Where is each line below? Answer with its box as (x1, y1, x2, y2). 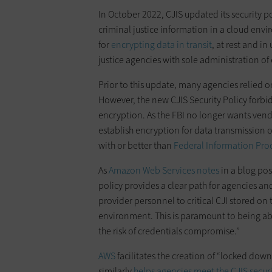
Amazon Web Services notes (109, 164, 219, 177)
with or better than (98, 139, 174, 152)
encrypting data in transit (111, 38, 212, 52)
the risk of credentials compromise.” (98, 225, 240, 238)
